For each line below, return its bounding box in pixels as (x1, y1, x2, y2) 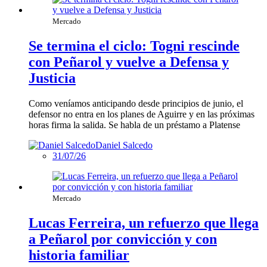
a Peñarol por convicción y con (29, 231, 217, 247)
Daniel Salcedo (95, 139, 153, 150)
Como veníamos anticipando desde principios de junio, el (29, 98, 243, 108)
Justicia (29, 70, 76, 86)
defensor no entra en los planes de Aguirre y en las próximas (29, 108, 254, 119)
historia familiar (29, 247, 129, 263)
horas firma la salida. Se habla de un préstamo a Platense (29, 119, 240, 130)
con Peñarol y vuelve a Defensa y (29, 54, 229, 70)
